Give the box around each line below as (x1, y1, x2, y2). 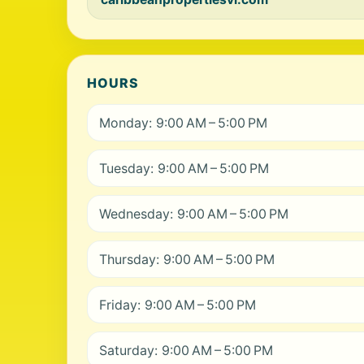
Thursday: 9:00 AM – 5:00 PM (99, 251, 275, 267)
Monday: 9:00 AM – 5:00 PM (99, 115, 267, 131)
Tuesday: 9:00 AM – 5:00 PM (99, 160, 269, 176)
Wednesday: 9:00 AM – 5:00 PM (99, 206, 288, 222)
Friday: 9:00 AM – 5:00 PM (99, 297, 256, 313)
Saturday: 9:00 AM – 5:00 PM (99, 342, 273, 358)
